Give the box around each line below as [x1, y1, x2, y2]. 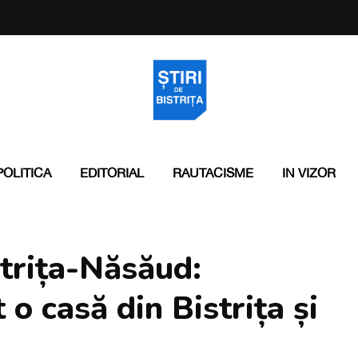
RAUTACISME [172, 165, 253, 180]
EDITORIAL [79, 165, 144, 180]
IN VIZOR [281, 165, 336, 180]
